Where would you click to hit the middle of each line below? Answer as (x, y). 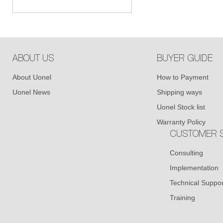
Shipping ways (179, 92)
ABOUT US (33, 59)
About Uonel (32, 77)
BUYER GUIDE (184, 59)
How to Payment (182, 77)
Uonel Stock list (181, 107)
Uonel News (31, 92)
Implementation (194, 168)
